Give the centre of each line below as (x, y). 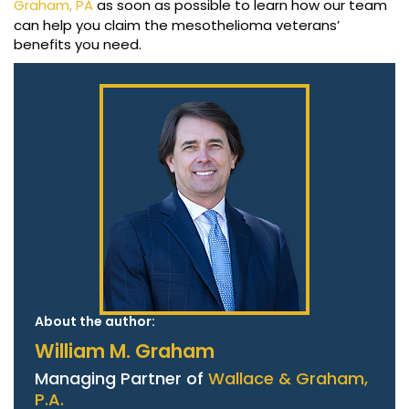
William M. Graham (125, 351)
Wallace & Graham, (288, 379)
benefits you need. (78, 45)
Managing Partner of (121, 379)
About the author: (95, 322)
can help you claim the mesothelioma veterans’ (177, 26)
